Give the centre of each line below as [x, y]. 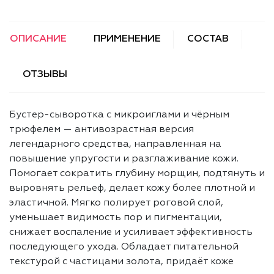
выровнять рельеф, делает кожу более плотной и [132, 189]
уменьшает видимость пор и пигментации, [116, 218]
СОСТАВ [208, 39]
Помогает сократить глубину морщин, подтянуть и [137, 174]
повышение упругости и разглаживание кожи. [124, 159]
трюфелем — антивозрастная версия [102, 130]
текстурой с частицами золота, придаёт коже [121, 262]
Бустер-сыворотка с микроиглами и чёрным [119, 115]
